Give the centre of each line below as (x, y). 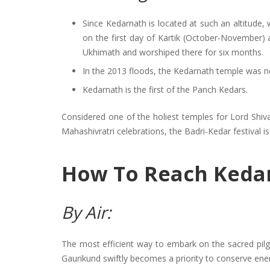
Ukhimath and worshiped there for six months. (173, 52)
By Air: (86, 212)
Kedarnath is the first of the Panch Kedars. (165, 90)
